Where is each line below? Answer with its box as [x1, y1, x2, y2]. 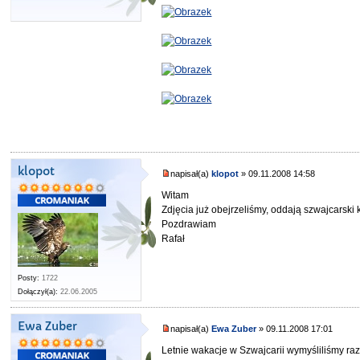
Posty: [18, 274, 40, 283]
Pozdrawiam [162, 218, 217, 230]
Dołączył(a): [18, 288, 59, 297]
